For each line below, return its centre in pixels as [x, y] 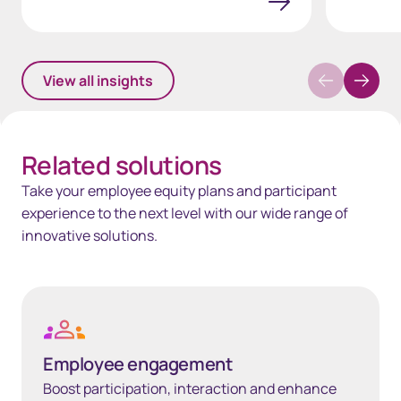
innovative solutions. [90, 236]
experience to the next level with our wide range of [185, 213]
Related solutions [122, 165]
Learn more [58, 297]
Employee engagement [138, 364]
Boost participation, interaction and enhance [190, 389]
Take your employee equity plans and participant [179, 191]
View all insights [98, 81]
